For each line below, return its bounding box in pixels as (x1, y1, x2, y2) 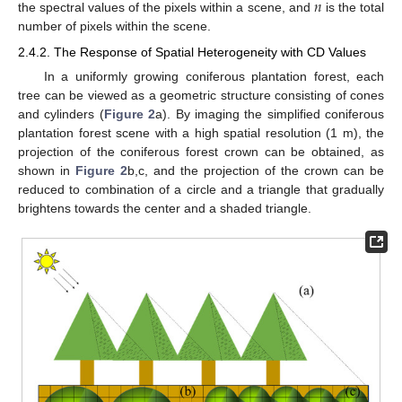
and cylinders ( (18, 106, 104, 121)
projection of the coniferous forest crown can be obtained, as (18, 144, 384, 159)
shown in (18, 162, 75, 178)
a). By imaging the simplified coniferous (155, 106, 384, 121)
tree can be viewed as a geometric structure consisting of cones (18, 87, 384, 102)
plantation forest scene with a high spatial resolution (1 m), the (18, 125, 384, 140)
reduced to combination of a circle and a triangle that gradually (18, 181, 384, 197)
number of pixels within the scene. (18, 19, 211, 34)
